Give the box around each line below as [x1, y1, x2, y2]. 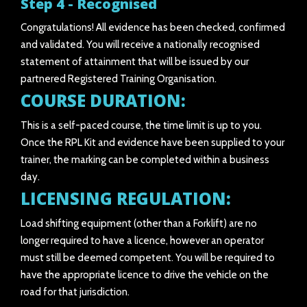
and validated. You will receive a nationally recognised [21, 38, 260, 51]
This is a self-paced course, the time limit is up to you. [21, 119, 262, 132]
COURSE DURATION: [21, 89, 190, 112]
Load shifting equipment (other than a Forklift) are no [21, 217, 257, 230]
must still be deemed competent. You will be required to [21, 251, 275, 264]
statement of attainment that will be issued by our [21, 56, 249, 68]
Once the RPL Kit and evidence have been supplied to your [21, 136, 284, 149]
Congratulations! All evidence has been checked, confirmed [21, 21, 285, 34]
